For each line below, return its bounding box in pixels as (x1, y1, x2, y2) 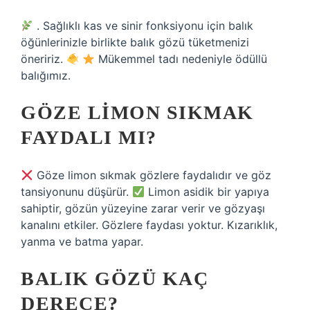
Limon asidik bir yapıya (145, 185, 270, 199)
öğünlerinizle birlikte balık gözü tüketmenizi (21, 35, 249, 49)
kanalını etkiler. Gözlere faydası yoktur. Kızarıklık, (21, 218, 277, 232)
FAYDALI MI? (21, 127, 157, 148)
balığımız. (21, 69, 71, 82)
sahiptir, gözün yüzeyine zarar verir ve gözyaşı (21, 201, 265, 215)
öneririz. (21, 52, 66, 66)
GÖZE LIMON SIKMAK (21, 102, 254, 123)
